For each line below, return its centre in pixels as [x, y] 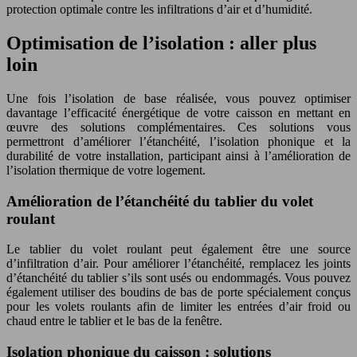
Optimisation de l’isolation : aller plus [161, 43]
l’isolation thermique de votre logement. [106, 170]
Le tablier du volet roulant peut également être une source [178, 249]
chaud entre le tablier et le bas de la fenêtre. [114, 321]
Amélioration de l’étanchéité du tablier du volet [160, 201]
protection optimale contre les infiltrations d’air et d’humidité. [159, 9]
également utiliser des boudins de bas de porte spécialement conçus [178, 292]
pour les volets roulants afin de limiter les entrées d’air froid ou [178, 307]
